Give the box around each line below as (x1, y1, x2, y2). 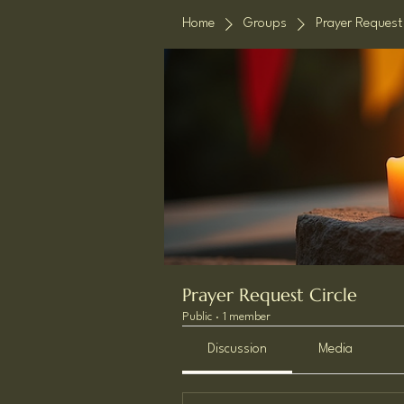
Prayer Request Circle (182, 284, 357, 307)
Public (182, 311, 212, 323)
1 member (223, 311, 271, 323)
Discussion (207, 343, 268, 356)
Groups (243, 17, 287, 31)
